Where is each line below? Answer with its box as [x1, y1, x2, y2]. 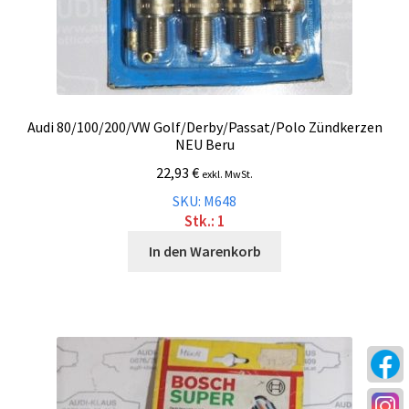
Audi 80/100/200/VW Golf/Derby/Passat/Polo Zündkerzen [26, 118, 383, 137]
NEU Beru [174, 135, 235, 154]
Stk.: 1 [184, 210, 225, 231]
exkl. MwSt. [202, 166, 253, 181]
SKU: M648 [173, 191, 236, 210]
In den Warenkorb [148, 241, 261, 260]
